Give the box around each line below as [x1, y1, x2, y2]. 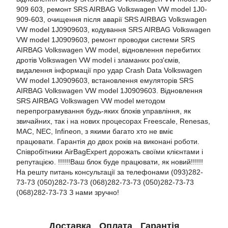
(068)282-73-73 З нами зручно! [16, 188, 119, 196]
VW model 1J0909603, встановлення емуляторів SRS [16, 76, 193, 84]
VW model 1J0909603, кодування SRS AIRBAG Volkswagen [16, 25, 211, 34]
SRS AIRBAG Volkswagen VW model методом [16, 97, 165, 105]
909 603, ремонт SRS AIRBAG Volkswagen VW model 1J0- [16, 5, 207, 13]
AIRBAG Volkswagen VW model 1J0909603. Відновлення [16, 87, 203, 95]
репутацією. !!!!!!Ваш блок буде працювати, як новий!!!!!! [16, 158, 203, 166]
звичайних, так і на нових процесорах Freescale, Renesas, [16, 117, 210, 125]
